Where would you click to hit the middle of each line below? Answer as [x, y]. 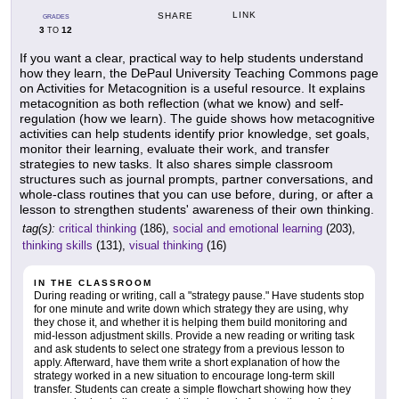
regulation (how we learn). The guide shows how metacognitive [197, 119]
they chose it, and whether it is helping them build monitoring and [191, 323]
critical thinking [98, 229]
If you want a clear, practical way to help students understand [191, 58]
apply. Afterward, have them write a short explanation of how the [187, 363]
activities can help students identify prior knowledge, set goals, [195, 134]
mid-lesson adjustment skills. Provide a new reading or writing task [194, 336]
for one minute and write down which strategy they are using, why [191, 309]
